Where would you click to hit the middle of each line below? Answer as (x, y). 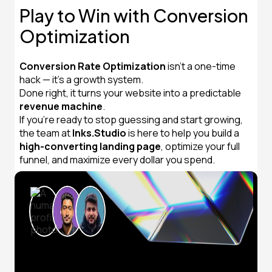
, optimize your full (200, 146)
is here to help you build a (183, 133)
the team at (46, 133)
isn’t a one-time (201, 66)
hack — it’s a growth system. (81, 80)
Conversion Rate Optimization (93, 66)
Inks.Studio (99, 133)
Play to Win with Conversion (134, 15)
